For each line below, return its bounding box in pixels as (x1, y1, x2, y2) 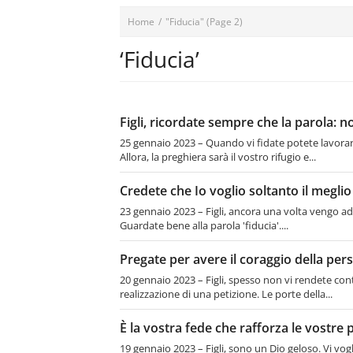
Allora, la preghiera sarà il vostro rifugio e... (120, 150, 316, 164)
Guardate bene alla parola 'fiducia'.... (120, 218, 288, 232)
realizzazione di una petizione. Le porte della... (120, 287, 333, 301)
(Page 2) (204, 15, 243, 28)
